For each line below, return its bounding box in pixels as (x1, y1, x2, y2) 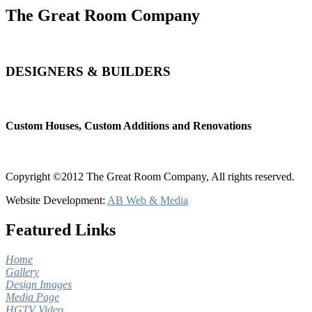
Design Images (6, 279, 72, 291)
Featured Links (6, 221, 116, 240)
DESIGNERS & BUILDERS (6, 64, 171, 79)
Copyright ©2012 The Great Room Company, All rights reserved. (6, 171, 295, 183)
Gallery (6, 266, 39, 279)
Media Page (6, 291, 59, 304)
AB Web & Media (107, 194, 188, 207)
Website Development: (6, 194, 107, 207)
